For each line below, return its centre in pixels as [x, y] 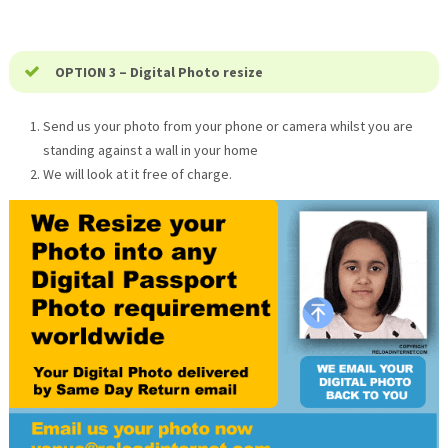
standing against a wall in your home [150, 149]
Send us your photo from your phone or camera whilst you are [227, 125]
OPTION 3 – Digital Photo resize [158, 71]
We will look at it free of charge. [137, 173]
